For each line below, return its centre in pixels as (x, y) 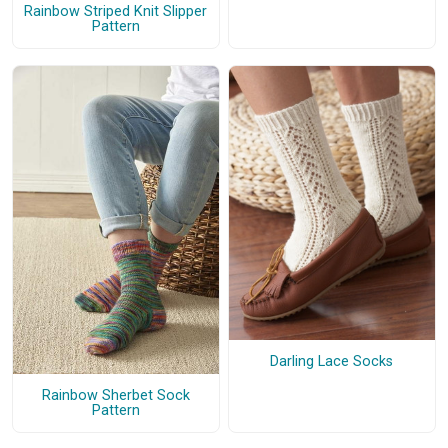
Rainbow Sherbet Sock (115, 395)
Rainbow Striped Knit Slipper (116, 11)
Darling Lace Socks (332, 362)
